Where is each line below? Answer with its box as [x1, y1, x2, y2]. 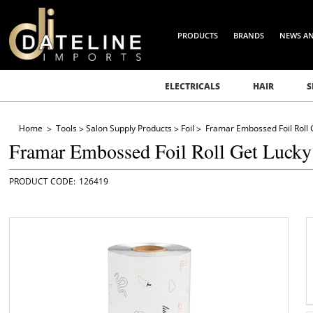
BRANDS [233, 30, 265, 41]
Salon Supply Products [85, 122, 172, 134]
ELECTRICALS [164, 80, 220, 92]
